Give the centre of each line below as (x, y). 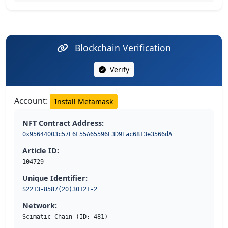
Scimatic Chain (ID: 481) (65, 217)
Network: (40, 206)
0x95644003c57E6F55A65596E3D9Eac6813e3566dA (97, 135)
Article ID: (41, 151)
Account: (32, 101)
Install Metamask (84, 102)
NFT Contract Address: (63, 123)
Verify (119, 70)
